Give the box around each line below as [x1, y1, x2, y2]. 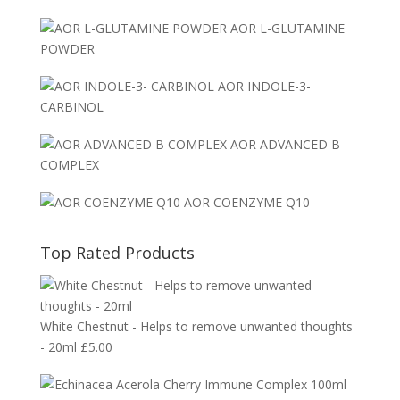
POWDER [39, 39, 95, 57]
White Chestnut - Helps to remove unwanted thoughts [39, 317, 353, 335]
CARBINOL [39, 97, 104, 115]
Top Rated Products [39, 241, 195, 263]
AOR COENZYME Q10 [183, 193, 310, 211]
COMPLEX [39, 155, 99, 173]
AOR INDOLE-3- [217, 77, 311, 95]
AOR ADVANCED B [229, 135, 340, 153]
